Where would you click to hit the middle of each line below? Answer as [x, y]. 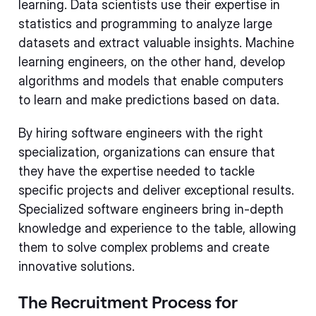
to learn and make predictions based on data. [149, 100]
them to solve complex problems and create [144, 247]
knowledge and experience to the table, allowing [157, 228]
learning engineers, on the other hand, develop [152, 62]
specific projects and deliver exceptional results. [156, 190]
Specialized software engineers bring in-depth [151, 209]
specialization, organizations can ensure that [147, 152]
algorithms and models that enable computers [151, 81]
